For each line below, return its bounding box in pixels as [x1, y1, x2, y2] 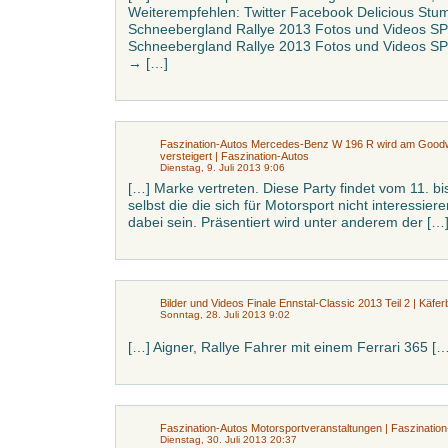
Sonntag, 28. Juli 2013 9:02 [160, 309, 290, 320]
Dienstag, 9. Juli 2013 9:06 [160, 162, 285, 173]
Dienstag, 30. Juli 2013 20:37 [160, 434, 297, 445]
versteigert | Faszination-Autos [160, 150, 309, 162]
